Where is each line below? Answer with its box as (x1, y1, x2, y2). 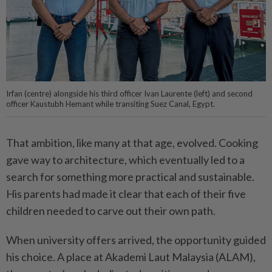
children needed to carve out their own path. (6, 203, 216, 217)
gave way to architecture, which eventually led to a (6, 152, 245, 166)
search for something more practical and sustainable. (6, 169, 254, 183)
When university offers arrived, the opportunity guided (6, 233, 266, 246)
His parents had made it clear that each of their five (6, 186, 246, 200)
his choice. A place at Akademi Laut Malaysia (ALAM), (6, 250, 256, 263)
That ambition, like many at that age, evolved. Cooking (6, 135, 258, 149)
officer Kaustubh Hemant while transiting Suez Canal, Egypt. (6, 98, 215, 109)
